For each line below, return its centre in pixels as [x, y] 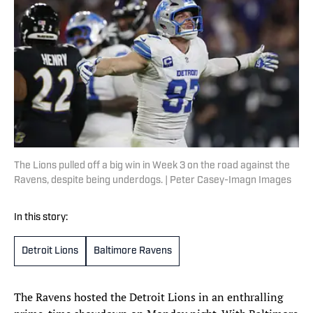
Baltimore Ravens [133, 252]
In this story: [41, 218]
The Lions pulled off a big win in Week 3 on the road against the [152, 166]
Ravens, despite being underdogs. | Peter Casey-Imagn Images [153, 181]
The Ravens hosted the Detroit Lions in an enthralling [148, 297]
